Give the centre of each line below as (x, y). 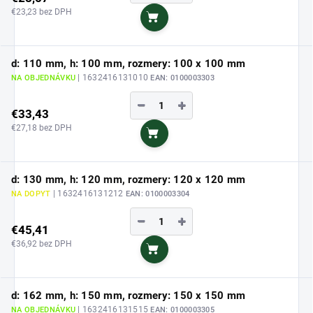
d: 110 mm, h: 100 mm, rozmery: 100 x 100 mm (129, 64)
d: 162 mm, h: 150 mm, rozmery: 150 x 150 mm (129, 296)
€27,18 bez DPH (42, 128)
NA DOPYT (32, 194)
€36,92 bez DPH (42, 243)
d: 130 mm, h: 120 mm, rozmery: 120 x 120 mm (129, 180)
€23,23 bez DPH (42, 12)
